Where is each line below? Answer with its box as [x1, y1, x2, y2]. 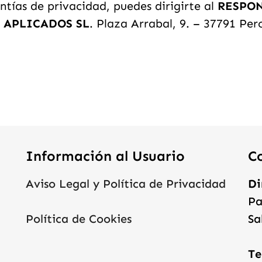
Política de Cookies [25, 212, 132, 226]
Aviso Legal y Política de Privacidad [25, 177, 226, 191]
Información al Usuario [25, 147, 185, 164]
